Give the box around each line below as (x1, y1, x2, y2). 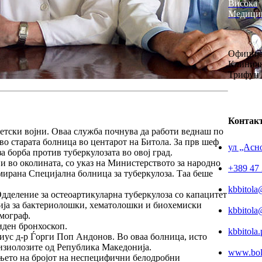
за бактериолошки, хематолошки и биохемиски (10, 200, 202, 211)
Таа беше (174, 168, 213, 179)
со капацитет (173, 189, 227, 200)
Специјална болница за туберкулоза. (29, 168, 174, 179)
